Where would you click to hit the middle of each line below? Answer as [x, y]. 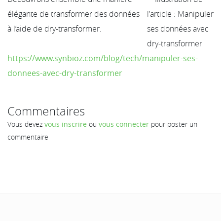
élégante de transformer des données [74, 14]
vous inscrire [66, 124]
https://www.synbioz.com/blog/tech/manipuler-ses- [103, 58]
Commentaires [46, 111]
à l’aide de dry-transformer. [55, 28]
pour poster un [173, 124]
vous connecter [124, 124]
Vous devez [26, 124]
